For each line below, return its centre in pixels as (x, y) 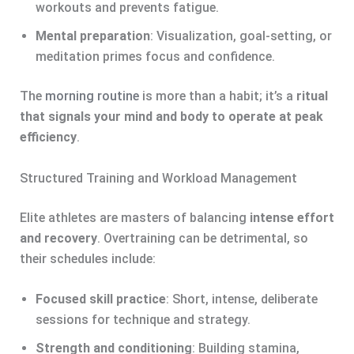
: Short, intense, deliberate (241, 299)
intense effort (292, 217)
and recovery (58, 238)
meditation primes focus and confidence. (155, 57)
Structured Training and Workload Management (158, 178)
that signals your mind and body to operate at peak (171, 117)
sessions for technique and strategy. (143, 320)
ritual (312, 96)
